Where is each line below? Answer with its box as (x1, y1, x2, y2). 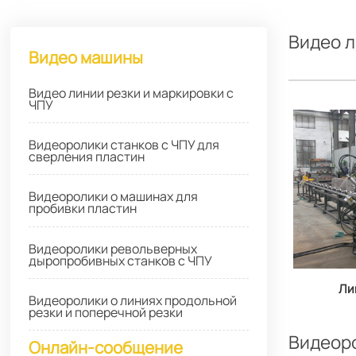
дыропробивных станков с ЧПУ (29, 251, 213, 269)
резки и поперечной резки (29, 303, 184, 321)
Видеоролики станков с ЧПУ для (29, 136, 220, 154)
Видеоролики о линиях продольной (29, 291, 238, 309)
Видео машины (29, 45, 144, 68)
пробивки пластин (29, 199, 137, 218)
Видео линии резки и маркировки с (29, 84, 234, 103)
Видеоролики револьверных (29, 239, 198, 257)
